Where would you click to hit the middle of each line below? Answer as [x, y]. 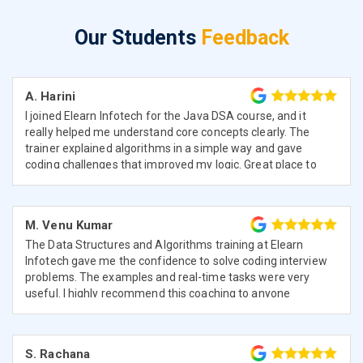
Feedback [245, 37]
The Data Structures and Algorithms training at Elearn [164, 244]
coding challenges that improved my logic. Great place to [171, 164]
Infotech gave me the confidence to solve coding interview [176, 261]
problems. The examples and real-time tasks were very [168, 277]
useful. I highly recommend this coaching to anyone [158, 293]
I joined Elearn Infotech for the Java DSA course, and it [166, 115]
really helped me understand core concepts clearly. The [168, 132]
